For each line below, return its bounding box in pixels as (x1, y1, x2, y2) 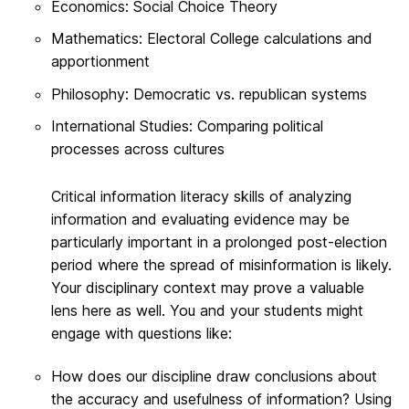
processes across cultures (51, 140, 225, 159)
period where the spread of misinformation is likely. (51, 255, 392, 274)
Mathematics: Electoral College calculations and (51, 29, 372, 48)
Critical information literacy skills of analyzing (51, 186, 351, 205)
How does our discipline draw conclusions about (51, 366, 377, 385)
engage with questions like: (51, 323, 232, 342)
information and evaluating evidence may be (51, 209, 350, 228)
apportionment (51, 52, 150, 71)
